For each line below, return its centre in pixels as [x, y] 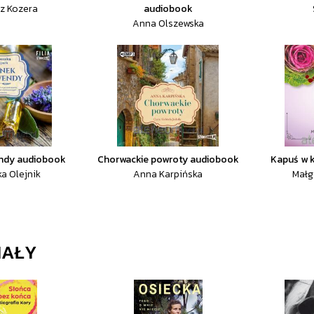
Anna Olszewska [168, 23]
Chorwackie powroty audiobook [168, 159]
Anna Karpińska [168, 174]
